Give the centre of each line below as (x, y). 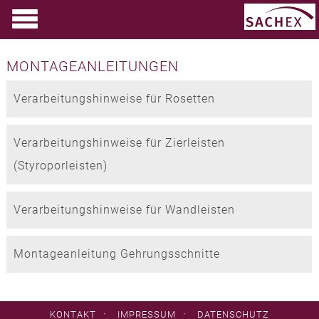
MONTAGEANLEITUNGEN (92, 66)
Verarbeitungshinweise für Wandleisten (124, 210)
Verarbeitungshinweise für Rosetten (114, 99)
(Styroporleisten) (60, 166)
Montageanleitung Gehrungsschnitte (116, 254)
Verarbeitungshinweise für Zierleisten (119, 143)
